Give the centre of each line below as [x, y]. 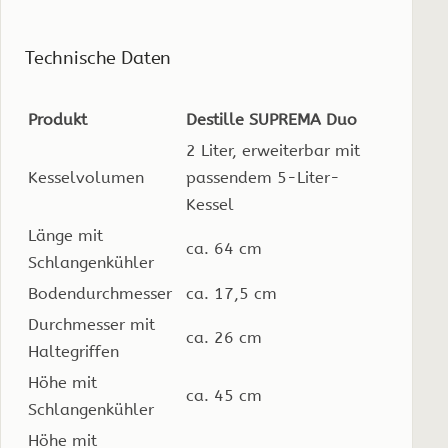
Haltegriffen [73, 351]
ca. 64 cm [224, 248]
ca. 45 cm [224, 395]
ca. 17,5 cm [231, 293]
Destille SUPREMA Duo [271, 119]
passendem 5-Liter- [263, 177]
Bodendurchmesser [100, 293]
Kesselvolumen [86, 177]
